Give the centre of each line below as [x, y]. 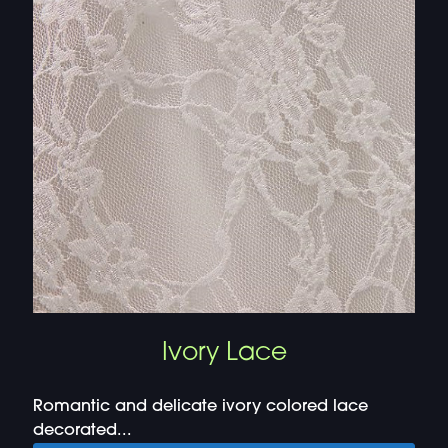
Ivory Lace [224, 353]
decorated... [82, 430]
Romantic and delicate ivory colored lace [200, 406]
